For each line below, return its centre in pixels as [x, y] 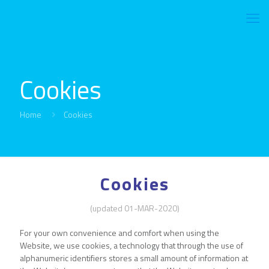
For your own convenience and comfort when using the [119, 233]
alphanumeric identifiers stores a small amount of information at [134, 258]
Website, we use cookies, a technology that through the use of [131, 246]
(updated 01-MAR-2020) [134, 208]
